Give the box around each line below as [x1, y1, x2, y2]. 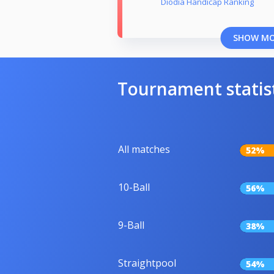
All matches [118, 143, 170, 157]
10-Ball [118, 180, 150, 194]
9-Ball [118, 218, 144, 232]
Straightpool [118, 256, 176, 270]
